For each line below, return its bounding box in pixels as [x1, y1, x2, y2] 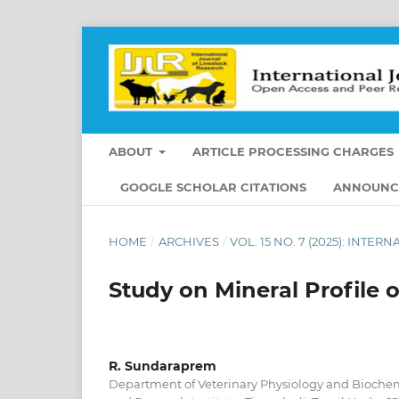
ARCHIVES [158, 233, 219, 248]
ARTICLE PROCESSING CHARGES [192, 143, 395, 159]
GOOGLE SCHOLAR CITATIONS [120, 179, 306, 194]
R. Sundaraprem [109, 357, 216, 374]
